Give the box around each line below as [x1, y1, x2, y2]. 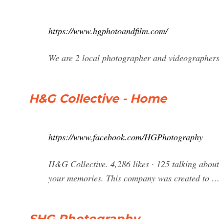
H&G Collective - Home [29, 91, 167, 106]
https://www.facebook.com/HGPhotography [48, 131, 203, 143]
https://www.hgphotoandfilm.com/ [48, 25, 168, 37]
